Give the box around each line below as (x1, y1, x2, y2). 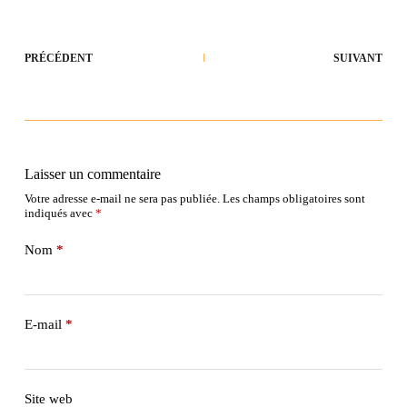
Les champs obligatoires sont (222, 192, 365, 206)
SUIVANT (333, 52, 383, 65)
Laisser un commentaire (24, 166, 161, 183)
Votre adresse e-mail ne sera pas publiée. (24, 192, 220, 206)
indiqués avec (24, 206, 95, 221)
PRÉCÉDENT (24, 52, 93, 65)
